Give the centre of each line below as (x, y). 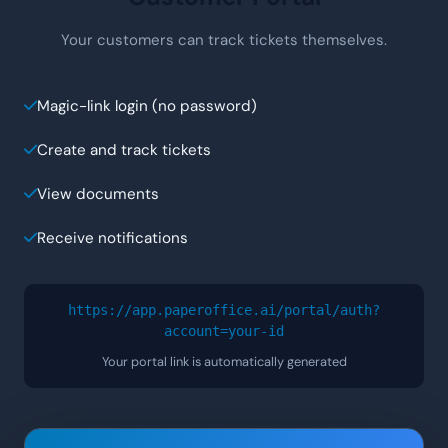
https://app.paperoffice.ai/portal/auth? (224, 309)
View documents (98, 193)
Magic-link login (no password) (147, 105)
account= (196, 330)
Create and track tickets (124, 149)
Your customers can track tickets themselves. (224, 39)
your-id (256, 330)
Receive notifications (112, 237)
